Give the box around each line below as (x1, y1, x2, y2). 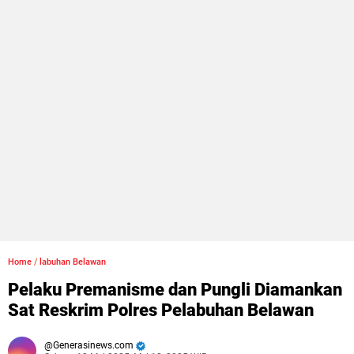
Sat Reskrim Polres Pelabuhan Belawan (8, 300, 314, 321)
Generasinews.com (53, 340, 134, 352)
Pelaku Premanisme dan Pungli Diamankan (8, 280, 342, 300)
